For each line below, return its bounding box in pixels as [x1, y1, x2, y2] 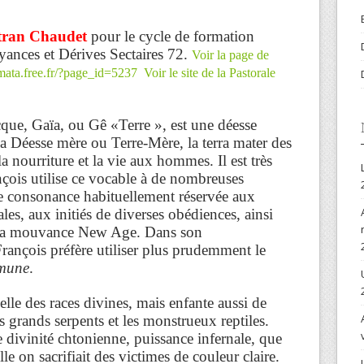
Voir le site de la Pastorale [144, 65, 275, 80]
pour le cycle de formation [91, 27, 254, 45]
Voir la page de [192, 47, 269, 62]
